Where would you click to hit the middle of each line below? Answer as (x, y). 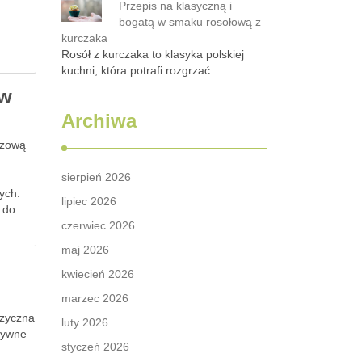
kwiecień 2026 (98, 274)
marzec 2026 (95, 298)
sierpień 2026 (96, 177)
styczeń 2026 (95, 347)
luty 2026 (85, 322)
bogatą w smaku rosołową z (190, 22)
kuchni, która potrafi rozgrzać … (143, 70)
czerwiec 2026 (98, 225)
